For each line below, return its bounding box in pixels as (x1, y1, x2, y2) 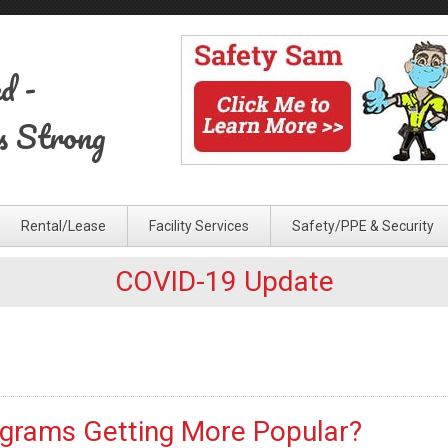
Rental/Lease (21, 218, 106, 234)
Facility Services (149, 218, 249, 234)
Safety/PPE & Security (292, 218, 434, 234)
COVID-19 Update (114, 265, 334, 298)
